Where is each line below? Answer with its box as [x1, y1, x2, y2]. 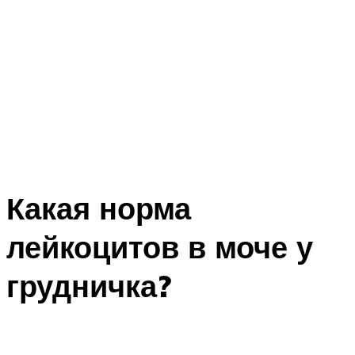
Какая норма [6, 189, 191, 228]
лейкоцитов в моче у [6, 227, 313, 267]
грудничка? [6, 266, 171, 306]
